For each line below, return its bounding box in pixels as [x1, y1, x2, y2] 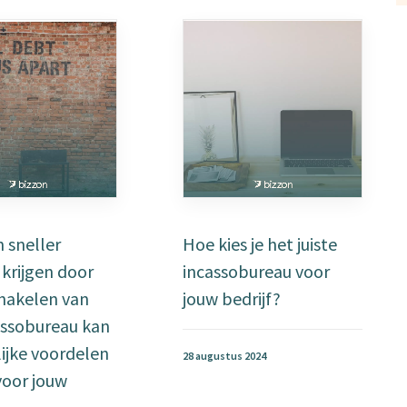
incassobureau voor [183, 260, 331, 283]
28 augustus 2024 [183, 349, 267, 362]
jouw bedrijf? [183, 287, 282, 310]
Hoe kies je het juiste [183, 233, 338, 255]
